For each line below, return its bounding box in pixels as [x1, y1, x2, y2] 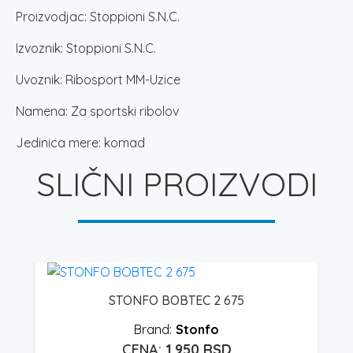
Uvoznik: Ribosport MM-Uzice [16, 72, 180, 88]
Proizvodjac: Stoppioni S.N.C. [16, 9, 180, 25]
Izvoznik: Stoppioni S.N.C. [16, 40, 156, 57]
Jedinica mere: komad [16, 135, 145, 151]
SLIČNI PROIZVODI [35, 163, 318, 206]
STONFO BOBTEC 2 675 [109, 292, 244, 309]
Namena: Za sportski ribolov [16, 103, 179, 120]
